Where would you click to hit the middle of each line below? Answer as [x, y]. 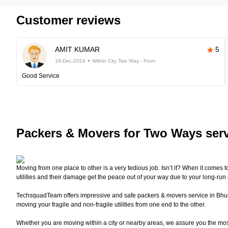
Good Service [41, 76]
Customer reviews [68, 20]
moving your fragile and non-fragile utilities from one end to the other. [111, 205]
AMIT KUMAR [77, 49]
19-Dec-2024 [70, 61]
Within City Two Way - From [124, 61]
